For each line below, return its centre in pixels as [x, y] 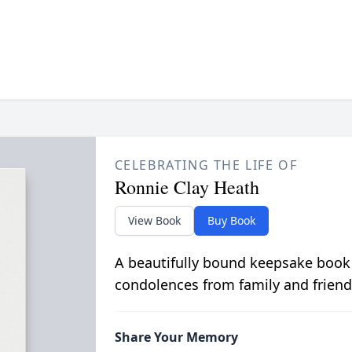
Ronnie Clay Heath [187, 187]
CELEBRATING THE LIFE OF [206, 165]
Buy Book [231, 221]
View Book [154, 221]
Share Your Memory [176, 337]
